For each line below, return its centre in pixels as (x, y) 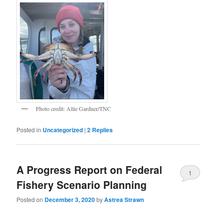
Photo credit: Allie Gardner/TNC (74, 109)
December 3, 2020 (70, 200)
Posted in (29, 129)
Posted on (31, 200)
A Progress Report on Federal (90, 169)
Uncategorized (63, 130)
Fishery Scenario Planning (82, 184)
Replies (102, 130)
